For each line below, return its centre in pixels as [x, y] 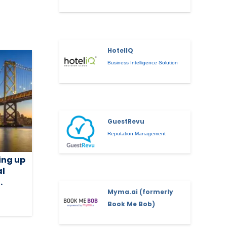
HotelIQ [121, 50]
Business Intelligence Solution [143, 62]
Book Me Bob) [131, 204]
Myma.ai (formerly [141, 192]
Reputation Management [137, 133]
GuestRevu [126, 121]
